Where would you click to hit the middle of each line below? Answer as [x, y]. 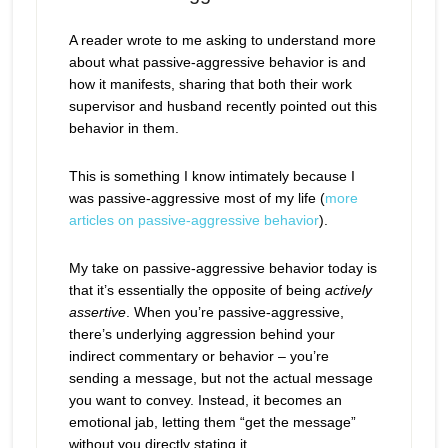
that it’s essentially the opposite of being [196, 290]
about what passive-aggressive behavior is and [217, 62]
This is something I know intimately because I [211, 176]
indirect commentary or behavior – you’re [198, 356]
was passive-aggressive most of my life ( [196, 198]
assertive [97, 312]
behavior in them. [123, 128]
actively [348, 290]
